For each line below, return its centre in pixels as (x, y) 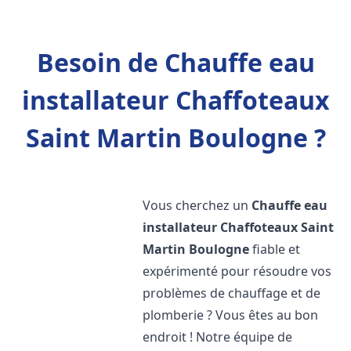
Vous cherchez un (197, 205)
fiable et (275, 249)
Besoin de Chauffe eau (175, 62)
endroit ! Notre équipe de (218, 337)
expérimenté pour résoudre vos (237, 271)
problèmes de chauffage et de (232, 293)
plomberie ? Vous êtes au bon (231, 315)
